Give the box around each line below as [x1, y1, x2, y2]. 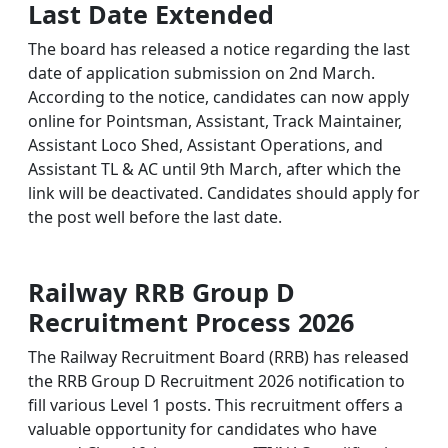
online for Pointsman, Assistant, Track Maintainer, [28, 109, 402, 132]
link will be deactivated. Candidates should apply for [28, 181, 420, 204]
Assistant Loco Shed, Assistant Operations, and [28, 133, 383, 156]
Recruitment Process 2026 [28, 304, 354, 339]
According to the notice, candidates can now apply [28, 85, 409, 108]
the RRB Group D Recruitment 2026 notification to [28, 369, 405, 392]
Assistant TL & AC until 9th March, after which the [28, 157, 401, 180]
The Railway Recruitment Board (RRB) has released [28, 345, 409, 368]
